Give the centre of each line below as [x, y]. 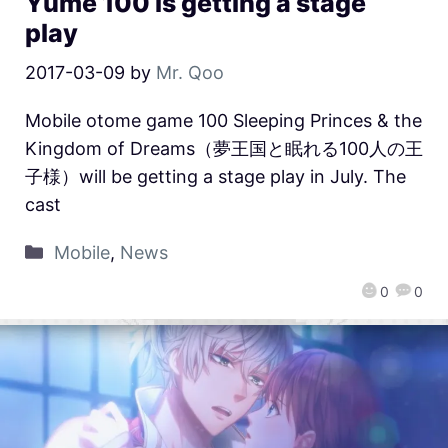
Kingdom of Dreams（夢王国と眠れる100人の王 [224, 149]
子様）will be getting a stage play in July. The [215, 177]
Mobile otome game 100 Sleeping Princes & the [223, 121]
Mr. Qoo [190, 73]
